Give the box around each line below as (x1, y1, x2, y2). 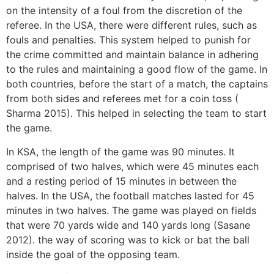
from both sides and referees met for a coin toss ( (6, 92, 239, 105)
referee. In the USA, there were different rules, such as (6, 19, 257, 32)
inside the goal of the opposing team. (6, 248, 180, 261)
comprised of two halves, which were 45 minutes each (6, 160, 259, 172)
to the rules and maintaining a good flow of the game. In (6, 63, 267, 76)
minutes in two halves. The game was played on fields (6, 204, 256, 217)
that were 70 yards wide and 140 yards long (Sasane (6, 218, 250, 231)
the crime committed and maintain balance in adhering (6, 48, 259, 61)
